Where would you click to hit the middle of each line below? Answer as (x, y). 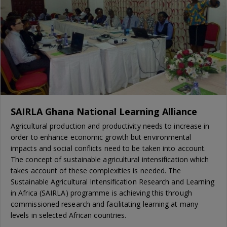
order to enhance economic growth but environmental (101, 137)
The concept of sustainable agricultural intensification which (110, 160)
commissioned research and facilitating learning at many (104, 204)
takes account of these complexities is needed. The (96, 171)
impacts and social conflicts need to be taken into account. (108, 148)
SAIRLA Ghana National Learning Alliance (104, 112)
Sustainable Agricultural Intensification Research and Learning (113, 182)
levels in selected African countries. (69, 215)
